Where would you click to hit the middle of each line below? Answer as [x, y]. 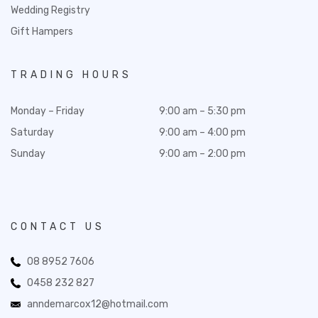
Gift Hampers [42, 32]
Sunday [28, 154]
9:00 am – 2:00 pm [202, 154]
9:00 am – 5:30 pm [202, 111]
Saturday [32, 133]
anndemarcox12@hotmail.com [97, 305]
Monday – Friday [48, 111]
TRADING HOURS [71, 75]
